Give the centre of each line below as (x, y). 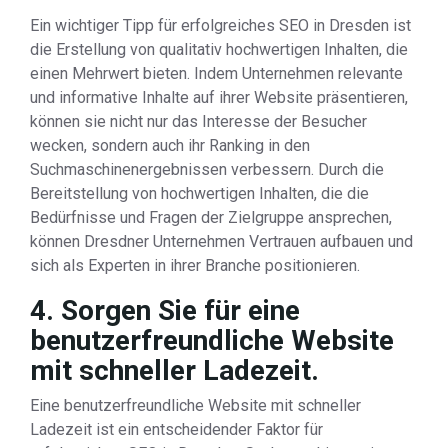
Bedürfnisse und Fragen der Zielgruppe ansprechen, (211, 217)
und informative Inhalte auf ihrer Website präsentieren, (219, 97)
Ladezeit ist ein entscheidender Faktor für (176, 429)
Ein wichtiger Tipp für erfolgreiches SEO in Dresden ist (220, 25)
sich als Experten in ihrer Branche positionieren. (195, 265)
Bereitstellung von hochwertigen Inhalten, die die (199, 193)
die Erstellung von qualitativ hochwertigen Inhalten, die (219, 49)
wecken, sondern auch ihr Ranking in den (170, 145)
